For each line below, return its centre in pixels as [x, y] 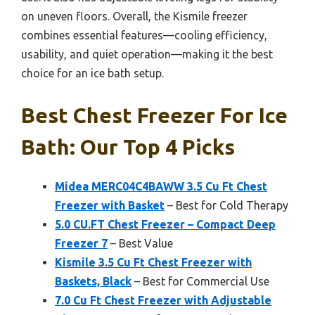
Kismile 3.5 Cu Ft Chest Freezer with [153, 262]
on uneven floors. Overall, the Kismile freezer [134, 16]
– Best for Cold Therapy [226, 205]
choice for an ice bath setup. [92, 73]
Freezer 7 [81, 243]
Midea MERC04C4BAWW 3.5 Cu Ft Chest [161, 186]
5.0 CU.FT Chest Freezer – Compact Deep [165, 224]
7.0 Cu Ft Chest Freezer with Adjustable [163, 300]
